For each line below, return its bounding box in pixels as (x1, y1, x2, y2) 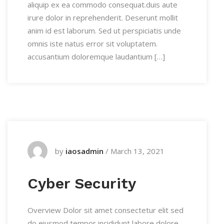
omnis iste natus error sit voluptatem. (27, 38, 157, 48)
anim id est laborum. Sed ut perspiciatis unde (27, 25, 181, 35)
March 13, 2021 (110, 146, 164, 156)
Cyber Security (27, 174, 136, 192)
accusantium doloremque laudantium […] (27, 51, 165, 61)
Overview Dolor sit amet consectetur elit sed (27, 205, 183, 215)
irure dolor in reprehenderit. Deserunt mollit (27, 12, 178, 22)
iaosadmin (65, 146, 103, 156)
